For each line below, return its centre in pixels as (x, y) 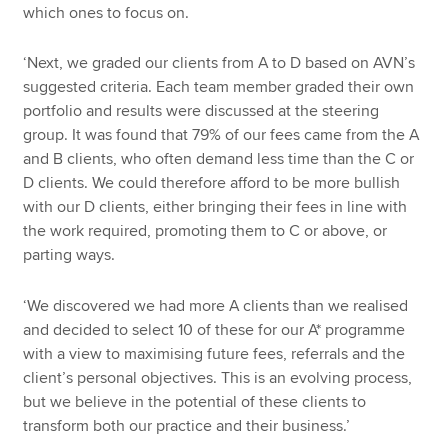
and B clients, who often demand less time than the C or (219, 159)
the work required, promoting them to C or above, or (205, 231)
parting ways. (69, 255)
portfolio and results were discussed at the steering (201, 111)
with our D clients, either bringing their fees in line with (215, 207)
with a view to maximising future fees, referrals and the (214, 354)
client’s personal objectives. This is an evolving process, (218, 378)
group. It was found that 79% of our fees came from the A (221, 135)
